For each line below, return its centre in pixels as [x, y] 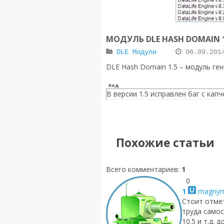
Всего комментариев [142, 169]
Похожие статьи [165, 143]
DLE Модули [136, 52]
